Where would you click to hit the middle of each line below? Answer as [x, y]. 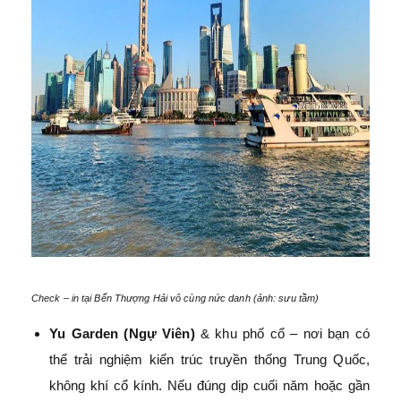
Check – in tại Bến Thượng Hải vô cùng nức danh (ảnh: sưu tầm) [175, 298]
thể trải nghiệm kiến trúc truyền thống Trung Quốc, [209, 359]
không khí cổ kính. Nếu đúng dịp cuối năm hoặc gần [209, 385]
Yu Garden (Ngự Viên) [122, 333]
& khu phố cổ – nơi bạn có [285, 333]
